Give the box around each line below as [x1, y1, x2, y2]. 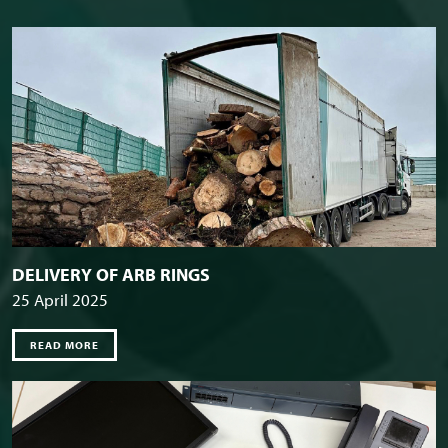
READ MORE [30, 338, 99, 353]
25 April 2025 [12, 289, 108, 311]
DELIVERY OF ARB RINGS [12, 263, 210, 287]
